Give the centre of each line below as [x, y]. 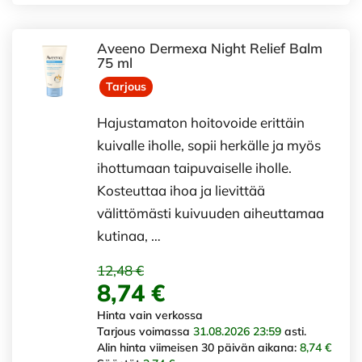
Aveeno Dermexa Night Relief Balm [210, 48]
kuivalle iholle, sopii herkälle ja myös [209, 145]
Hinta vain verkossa [150, 315]
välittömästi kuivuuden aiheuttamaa [210, 213]
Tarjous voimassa [145, 331]
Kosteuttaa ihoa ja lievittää [181, 190]
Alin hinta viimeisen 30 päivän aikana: [198, 347]
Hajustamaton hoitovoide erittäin [201, 122]
